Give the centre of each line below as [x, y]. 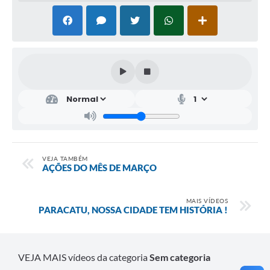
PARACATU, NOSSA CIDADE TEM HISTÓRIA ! [133, 210]
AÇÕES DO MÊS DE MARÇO [99, 168]
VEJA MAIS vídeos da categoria [84, 257]
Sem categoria [180, 257]
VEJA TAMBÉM [65, 159]
